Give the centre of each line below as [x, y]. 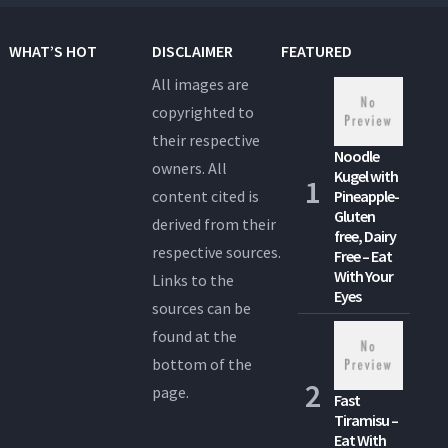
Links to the [193, 280]
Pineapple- [367, 196]
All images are [201, 84]
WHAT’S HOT [52, 51]
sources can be [202, 308]
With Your [364, 276]
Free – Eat [363, 256]
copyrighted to [203, 112]
